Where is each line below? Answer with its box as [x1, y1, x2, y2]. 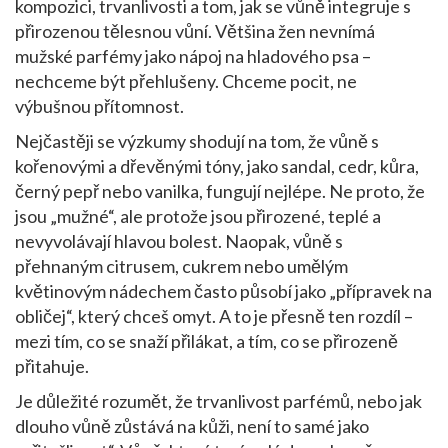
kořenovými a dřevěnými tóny [15, 155, 240, 177]
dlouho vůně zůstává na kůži [15, 415, 230, 437]
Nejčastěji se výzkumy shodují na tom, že [15, 130, 329, 152]
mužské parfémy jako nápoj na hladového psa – [15, 45, 371, 67]
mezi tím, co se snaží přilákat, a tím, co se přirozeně [15, 330, 398, 352]
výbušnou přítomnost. [15, 95, 184, 117]
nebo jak [357, 390, 422, 412]
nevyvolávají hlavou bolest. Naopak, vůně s [15, 230, 343, 252]
